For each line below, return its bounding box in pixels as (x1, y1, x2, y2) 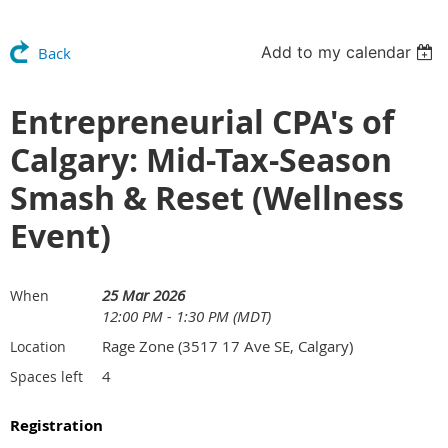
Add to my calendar (261, 42, 412, 62)
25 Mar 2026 (102, 285, 185, 305)
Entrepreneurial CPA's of (10, 100, 394, 144)
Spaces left (10, 367, 83, 386)
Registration (10, 415, 103, 436)
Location (10, 337, 66, 356)
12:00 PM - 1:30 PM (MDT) (102, 306, 271, 326)
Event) (10, 214, 111, 258)
